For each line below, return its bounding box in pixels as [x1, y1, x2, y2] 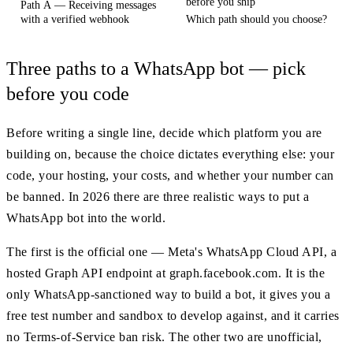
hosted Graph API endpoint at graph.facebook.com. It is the [6, 266, 325, 281]
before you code [6, 84, 129, 105]
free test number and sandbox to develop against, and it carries [6, 309, 340, 323]
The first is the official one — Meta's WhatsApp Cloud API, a [6, 245, 336, 259]
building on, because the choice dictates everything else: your [6, 147, 334, 162]
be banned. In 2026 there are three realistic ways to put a [6, 190, 309, 204]
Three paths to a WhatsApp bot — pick [6, 58, 306, 80]
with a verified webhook [20, 13, 129, 26]
